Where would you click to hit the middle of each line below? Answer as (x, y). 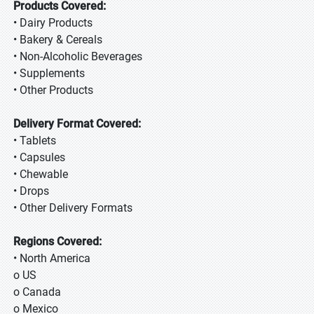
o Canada (37, 292)
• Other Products (53, 90)
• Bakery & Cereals (58, 39)
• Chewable (41, 174)
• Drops (31, 191)
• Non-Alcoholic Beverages (78, 56)
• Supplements (49, 73)
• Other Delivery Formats (73, 207)
